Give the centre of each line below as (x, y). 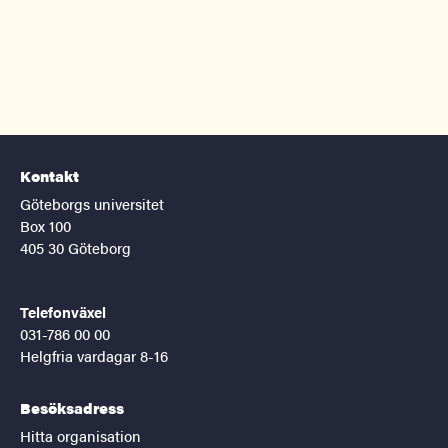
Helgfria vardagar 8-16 (94, 355)
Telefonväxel (63, 311)
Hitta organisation (80, 435)
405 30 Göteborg (75, 247)
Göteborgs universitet (92, 203)
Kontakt (49, 175)
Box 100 (45, 225)
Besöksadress (72, 407)
